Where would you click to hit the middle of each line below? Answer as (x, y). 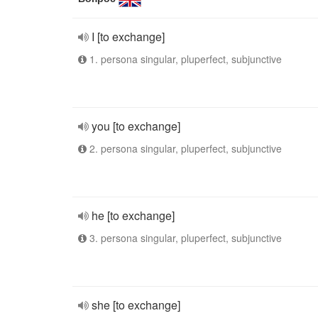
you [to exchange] (136, 126)
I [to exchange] (128, 37)
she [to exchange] (136, 305)
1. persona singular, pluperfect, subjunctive (184, 59)
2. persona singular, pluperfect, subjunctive (184, 148)
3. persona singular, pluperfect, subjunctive (184, 238)
